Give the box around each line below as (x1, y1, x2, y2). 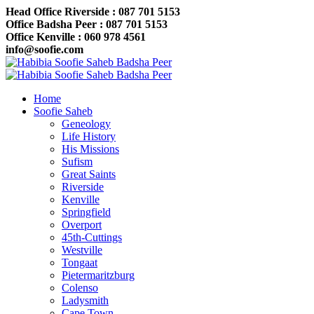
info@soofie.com (6, 43, 83, 55)
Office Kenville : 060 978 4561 (6, 31, 146, 43)
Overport (62, 219, 102, 231)
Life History (62, 130, 116, 142)
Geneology (62, 118, 111, 130)
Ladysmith (62, 294, 109, 306)
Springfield (62, 206, 111, 218)
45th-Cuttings (62, 231, 122, 243)
